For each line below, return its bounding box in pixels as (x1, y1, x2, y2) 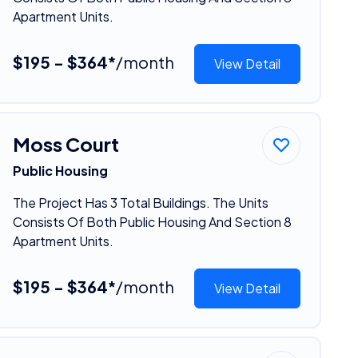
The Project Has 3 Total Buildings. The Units (12, 193, 268, 211)
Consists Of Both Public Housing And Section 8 (12, 213, 292, 230)
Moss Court (12, 131, 119, 156)
